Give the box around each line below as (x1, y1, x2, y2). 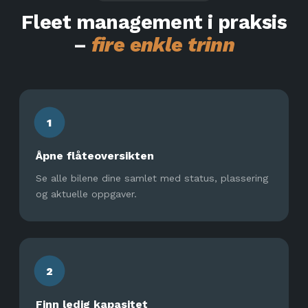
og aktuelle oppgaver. (36, 188, 137, 199)
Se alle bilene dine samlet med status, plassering (36, 173, 268, 184)
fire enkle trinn (91, 33, 235, 56)
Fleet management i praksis (21, 10, 287, 34)
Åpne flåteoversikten (36, 149, 154, 162)
